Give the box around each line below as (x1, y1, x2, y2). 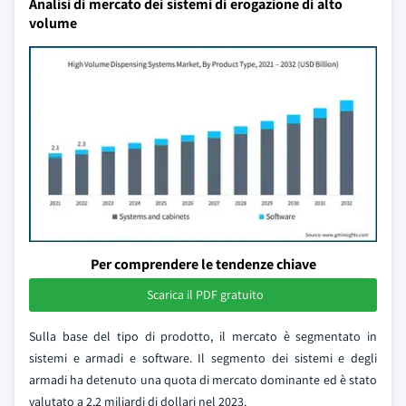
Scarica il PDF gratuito (146, 286, 264, 303)
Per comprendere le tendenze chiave (90, 255, 316, 274)
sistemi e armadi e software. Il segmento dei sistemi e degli (29, 350, 377, 366)
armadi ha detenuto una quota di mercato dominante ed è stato (29, 372, 377, 388)
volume (29, 14, 77, 33)
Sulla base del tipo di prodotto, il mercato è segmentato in (29, 328, 377, 344)
